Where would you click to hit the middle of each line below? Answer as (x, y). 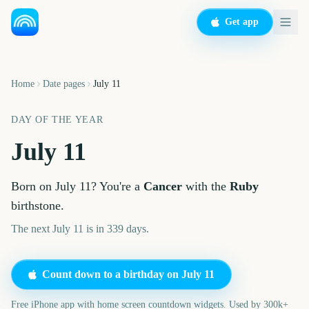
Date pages (64, 84)
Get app (242, 22)
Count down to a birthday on (112, 274)
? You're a (117, 186)
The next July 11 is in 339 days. (80, 229)
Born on (33, 186)
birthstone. (38, 206)
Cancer (163, 186)
